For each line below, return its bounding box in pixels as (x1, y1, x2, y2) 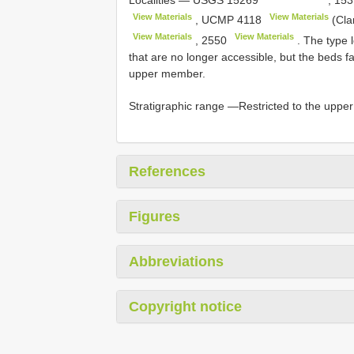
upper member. (129, 66, 205, 80)
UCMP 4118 (201, 13, 262, 27)
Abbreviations (129, 253, 224, 269)
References (129, 163, 205, 179)
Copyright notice (129, 298, 242, 314)
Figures (129, 208, 180, 224)
